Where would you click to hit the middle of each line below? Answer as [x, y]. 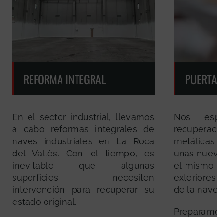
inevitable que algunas [83, 166]
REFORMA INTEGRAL [65, 79]
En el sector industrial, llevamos [83, 117]
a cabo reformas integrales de [83, 129]
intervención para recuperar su [83, 190]
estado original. [44, 202]
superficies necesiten [83, 178]
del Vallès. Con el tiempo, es [83, 154]
